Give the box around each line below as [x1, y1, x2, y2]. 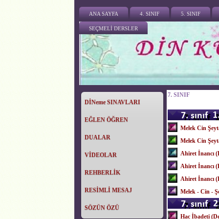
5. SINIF [181, 11, 200, 17]
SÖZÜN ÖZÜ [85, 204, 119, 211]
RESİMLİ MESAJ [85, 187, 132, 194]
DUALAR [85, 134, 110, 141]
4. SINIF [140, 11, 159, 17]
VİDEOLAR [85, 152, 117, 158]
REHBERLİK [85, 169, 120, 176]
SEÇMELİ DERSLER [89, 25, 138, 31]
